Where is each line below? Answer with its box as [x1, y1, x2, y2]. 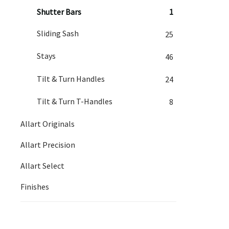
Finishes [20, 181, 49, 192]
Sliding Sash [37, 28, 79, 39]
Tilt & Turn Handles [37, 73, 105, 84]
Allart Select [20, 160, 64, 171]
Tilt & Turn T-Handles [37, 96, 112, 106]
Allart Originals [20, 118, 75, 129]
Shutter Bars [37, 6, 81, 17]
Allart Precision [20, 139, 75, 150]
